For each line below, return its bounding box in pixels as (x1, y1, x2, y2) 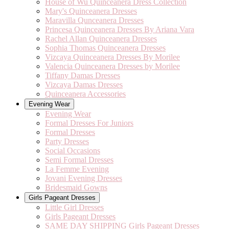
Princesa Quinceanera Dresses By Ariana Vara (45, 25, 194, 34)
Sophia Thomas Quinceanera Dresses (45, 43, 166, 52)
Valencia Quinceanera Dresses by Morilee (45, 62, 180, 71)
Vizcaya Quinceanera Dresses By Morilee (45, 53, 180, 61)
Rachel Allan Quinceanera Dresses (45, 34, 157, 43)
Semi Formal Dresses (45, 155, 113, 164)
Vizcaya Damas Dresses (45, 80, 123, 89)
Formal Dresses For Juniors (45, 119, 133, 127)
